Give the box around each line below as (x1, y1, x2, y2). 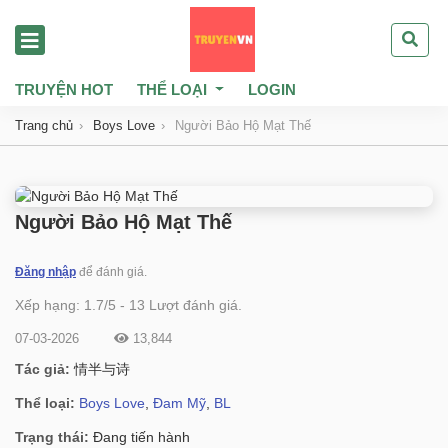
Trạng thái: (15, 429, 93, 445)
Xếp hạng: (15, 297, 84, 313)
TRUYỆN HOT (15, 81, 113, 98)
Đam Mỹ (153, 395, 206, 411)
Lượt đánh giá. (145, 297, 242, 313)
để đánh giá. (76, 265, 147, 279)
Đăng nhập (15, 265, 76, 279)
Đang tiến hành (93, 429, 190, 445)
